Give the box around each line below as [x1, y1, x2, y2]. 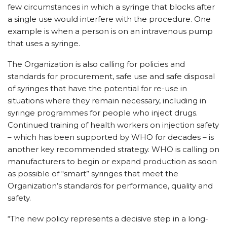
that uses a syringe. [8, 39, 80, 48]
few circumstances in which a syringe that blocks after [8, 2, 215, 12]
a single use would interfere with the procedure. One [8, 14, 211, 24]
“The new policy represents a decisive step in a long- [8, 214, 208, 223]
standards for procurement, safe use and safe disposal [8, 71, 215, 81]
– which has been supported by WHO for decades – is [8, 132, 214, 142]
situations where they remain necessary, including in [8, 96, 206, 105]
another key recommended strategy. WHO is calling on [8, 144, 219, 154]
